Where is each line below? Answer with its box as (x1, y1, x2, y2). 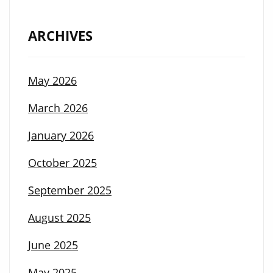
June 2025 (28, 238, 78, 253)
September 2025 (28, 183, 112, 198)
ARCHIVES (28, 27, 93, 45)
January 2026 (28, 128, 94, 143)
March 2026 (28, 101, 88, 116)
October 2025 (28, 155, 97, 171)
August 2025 (28, 210, 91, 225)
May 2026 (28, 73, 77, 88)
